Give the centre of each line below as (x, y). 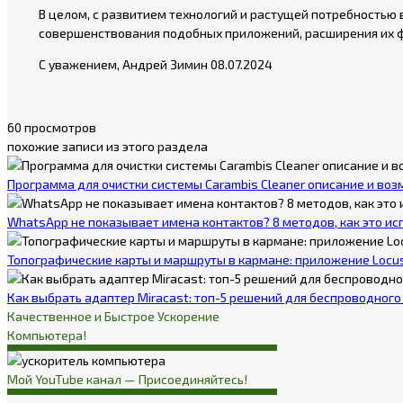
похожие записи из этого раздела (107, 146)
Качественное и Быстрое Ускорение (113, 316)
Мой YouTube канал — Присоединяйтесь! (127, 379)
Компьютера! (47, 335)
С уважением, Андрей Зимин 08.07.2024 (156, 64)
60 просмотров (52, 127)
